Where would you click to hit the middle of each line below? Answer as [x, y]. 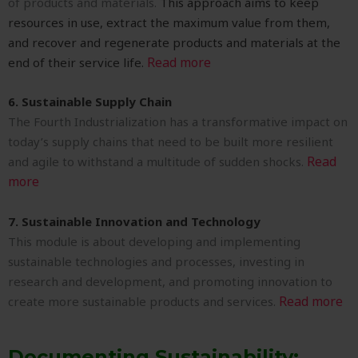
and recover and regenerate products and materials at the [174, 43]
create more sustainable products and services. [143, 302]
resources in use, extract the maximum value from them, [169, 23]
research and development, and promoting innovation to [170, 282]
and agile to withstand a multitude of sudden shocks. [157, 162]
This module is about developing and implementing [154, 242]
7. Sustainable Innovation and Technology [134, 222]
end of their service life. [78, 63]
